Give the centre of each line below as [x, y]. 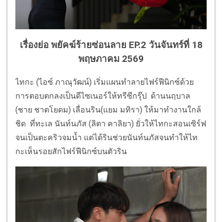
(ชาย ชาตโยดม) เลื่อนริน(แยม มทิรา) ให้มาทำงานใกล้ [108, 110]
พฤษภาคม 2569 [111, 59]
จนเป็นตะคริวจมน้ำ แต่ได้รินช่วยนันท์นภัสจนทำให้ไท [107, 138]
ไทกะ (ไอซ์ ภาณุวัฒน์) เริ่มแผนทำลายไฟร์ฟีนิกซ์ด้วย [105, 82]
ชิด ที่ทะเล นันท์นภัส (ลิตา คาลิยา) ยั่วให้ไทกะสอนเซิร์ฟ [111, 124]
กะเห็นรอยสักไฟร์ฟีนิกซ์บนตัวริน [71, 152]
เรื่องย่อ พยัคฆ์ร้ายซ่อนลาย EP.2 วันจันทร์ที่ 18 [111, 45]
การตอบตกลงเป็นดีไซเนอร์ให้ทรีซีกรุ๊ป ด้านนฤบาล [103, 96]
